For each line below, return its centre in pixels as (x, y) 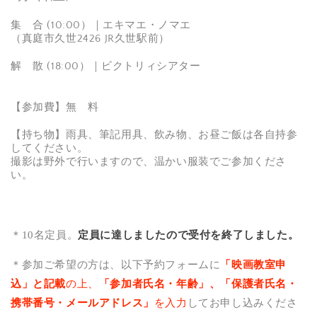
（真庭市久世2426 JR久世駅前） (90, 38)
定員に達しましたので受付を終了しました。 (189, 235)
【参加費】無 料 (55, 107)
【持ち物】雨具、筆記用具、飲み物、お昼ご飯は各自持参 (154, 134)
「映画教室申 (254, 264)
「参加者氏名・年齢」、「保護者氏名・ (198, 283)
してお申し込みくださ (242, 302)
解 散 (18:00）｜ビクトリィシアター (106, 66)
